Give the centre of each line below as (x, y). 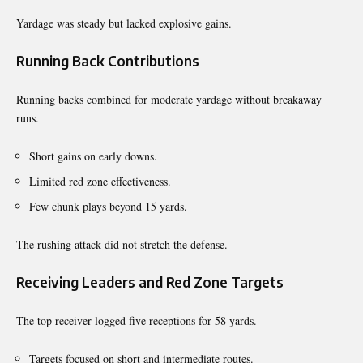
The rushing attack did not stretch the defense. (122, 244)
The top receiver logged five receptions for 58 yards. (137, 320)
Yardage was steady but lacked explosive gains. (124, 23)
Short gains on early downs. (93, 156)
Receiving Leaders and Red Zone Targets (150, 282)
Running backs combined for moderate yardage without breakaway (169, 99)
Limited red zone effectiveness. (100, 181)
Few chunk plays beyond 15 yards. (108, 206)
